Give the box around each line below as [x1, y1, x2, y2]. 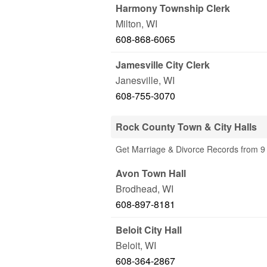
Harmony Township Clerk [116, 1, 230, 15]
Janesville [116, 73, 159, 87]
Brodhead [116, 182, 157, 195]
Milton [116, 17, 141, 30]
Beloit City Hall [116, 223, 182, 237]
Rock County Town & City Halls [116, 120, 257, 133]
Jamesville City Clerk [116, 58, 210, 72]
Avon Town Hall [116, 166, 186, 180]
